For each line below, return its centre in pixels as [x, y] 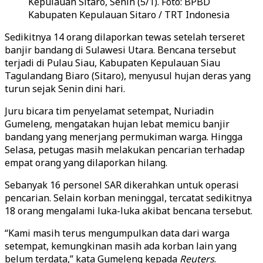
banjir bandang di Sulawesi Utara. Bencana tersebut [120, 50]
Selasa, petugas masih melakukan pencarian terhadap [125, 150]
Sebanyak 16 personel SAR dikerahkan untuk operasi [122, 185]
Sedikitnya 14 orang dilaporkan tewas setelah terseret [125, 37]
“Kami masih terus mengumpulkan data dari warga [117, 233]
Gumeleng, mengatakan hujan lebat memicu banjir [117, 124]
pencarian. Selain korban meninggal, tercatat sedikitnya [128, 198]
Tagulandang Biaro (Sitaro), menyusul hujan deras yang [128, 76]
